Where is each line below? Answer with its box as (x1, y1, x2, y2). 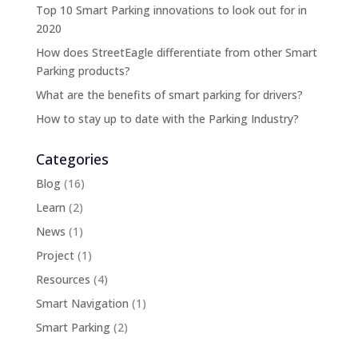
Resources (35, 271, 90, 287)
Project (35, 247, 74, 263)
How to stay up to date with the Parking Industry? (35, 110, 299, 126)
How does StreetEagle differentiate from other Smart (35, 44, 317, 60)
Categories (35, 149, 109, 169)
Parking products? (35, 62, 130, 78)
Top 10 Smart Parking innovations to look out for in (35, 2, 307, 18)
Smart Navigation (35, 295, 129, 311)
